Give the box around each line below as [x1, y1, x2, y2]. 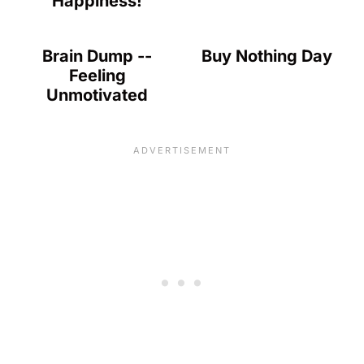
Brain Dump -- [42, 46, 153, 67]
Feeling [68, 66, 126, 86]
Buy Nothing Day [201, 46, 332, 67]
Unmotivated [46, 85, 149, 106]
